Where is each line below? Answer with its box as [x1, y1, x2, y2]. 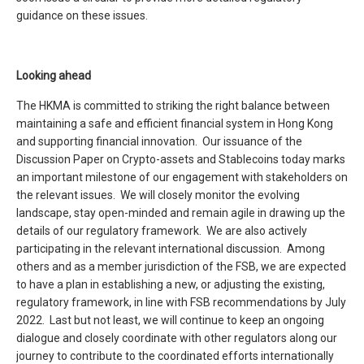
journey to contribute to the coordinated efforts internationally [16, 349, 334, 362]
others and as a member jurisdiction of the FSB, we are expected [16, 260, 346, 273]
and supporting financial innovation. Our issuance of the [16, 135, 302, 148]
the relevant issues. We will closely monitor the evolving [16, 188, 300, 201]
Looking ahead [16, 69, 91, 82]
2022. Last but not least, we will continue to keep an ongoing [16, 314, 324, 327]
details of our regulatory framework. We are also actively [16, 224, 307, 237]
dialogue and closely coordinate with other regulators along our [16, 331, 337, 344]
